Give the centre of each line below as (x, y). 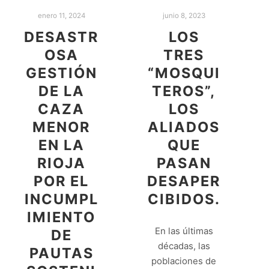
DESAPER (184, 181)
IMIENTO (61, 217)
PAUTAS (61, 253)
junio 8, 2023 (184, 15)
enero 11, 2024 (61, 15)
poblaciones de (184, 261)
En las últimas (184, 231)
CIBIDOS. (184, 199)
